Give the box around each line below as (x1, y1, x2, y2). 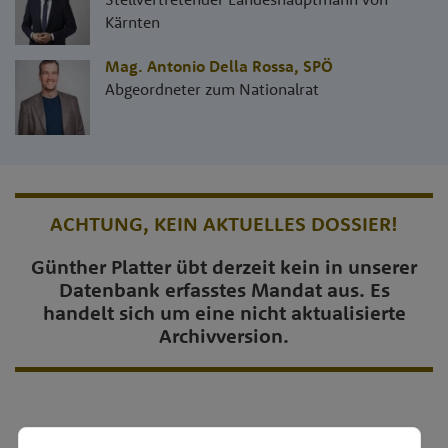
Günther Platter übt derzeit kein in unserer (31, 254, 417, 280)
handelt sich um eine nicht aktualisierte (42, 300, 406, 326)
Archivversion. (159, 323, 289, 349)
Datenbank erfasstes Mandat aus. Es (58, 277, 390, 303)
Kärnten (105, 12, 160, 33)
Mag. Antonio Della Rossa (105, 56, 294, 77)
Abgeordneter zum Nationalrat (105, 79, 319, 100)
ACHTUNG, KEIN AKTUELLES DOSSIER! (50, 211, 398, 237)
